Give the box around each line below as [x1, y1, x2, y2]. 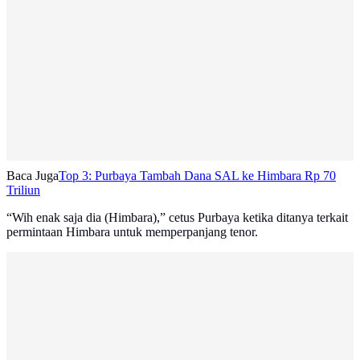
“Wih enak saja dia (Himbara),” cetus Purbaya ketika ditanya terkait [6, 211, 348, 225]
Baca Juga [6, 169, 59, 183]
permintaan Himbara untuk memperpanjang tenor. [6, 225, 258, 239]
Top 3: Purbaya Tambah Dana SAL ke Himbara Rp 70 [59, 169, 336, 183]
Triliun [6, 183, 40, 198]
